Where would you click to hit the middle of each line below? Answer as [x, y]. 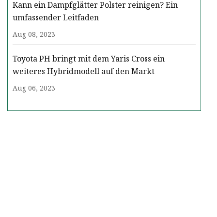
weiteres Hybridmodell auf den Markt [84, 71]
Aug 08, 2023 [34, 34]
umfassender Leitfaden [56, 18]
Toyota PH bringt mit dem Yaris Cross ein [89, 59]
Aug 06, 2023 [34, 88]
